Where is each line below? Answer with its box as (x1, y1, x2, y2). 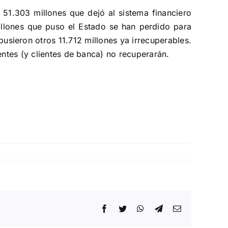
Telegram (162, 204, 193, 212)
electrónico (181, 212, 217, 220)
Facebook (108, 204, 140, 212)
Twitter (126, 204, 150, 212)
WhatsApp (144, 204, 180, 212)
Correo (181, 204, 204, 212)
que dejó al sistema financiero (69, 8, 192, 18)
